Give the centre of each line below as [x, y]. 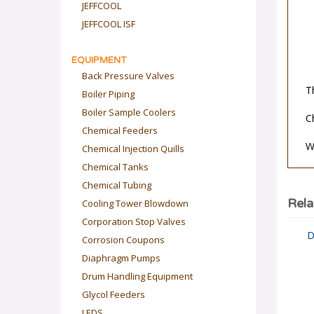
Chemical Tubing [117, 185]
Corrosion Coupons [123, 240]
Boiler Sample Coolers [129, 112]
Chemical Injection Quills [133, 149]
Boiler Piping [108, 94]
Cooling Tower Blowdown [135, 203]
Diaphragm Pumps [121, 258]
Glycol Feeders [114, 294]
